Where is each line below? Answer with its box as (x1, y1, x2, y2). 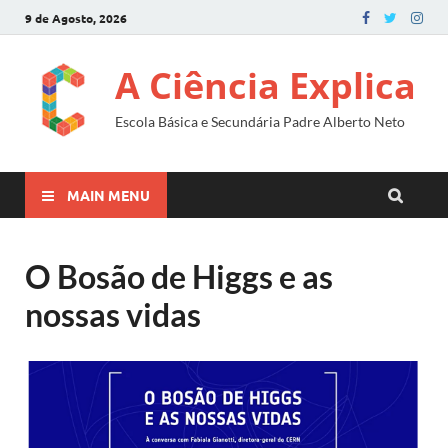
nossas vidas (25, 295, 201, 334)
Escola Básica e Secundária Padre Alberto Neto (115, 113, 405, 130)
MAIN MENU (67, 185, 150, 204)
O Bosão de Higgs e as (25, 257, 333, 296)
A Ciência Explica (115, 61, 416, 110)
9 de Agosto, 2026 (25, 9, 127, 26)
